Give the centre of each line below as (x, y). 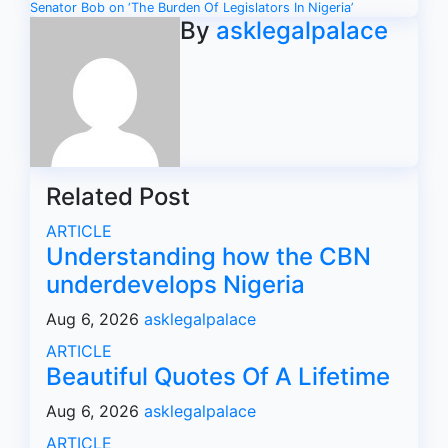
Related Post (118, 196)
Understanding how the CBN (208, 256)
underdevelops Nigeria (175, 284)
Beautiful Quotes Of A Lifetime (218, 376)
